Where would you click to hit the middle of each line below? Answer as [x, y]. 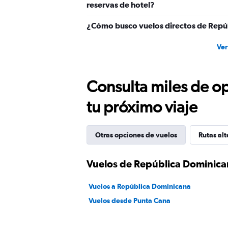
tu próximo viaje [142, 107]
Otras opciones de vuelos [136, 135]
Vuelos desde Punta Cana [130, 201]
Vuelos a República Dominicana [140, 186]
